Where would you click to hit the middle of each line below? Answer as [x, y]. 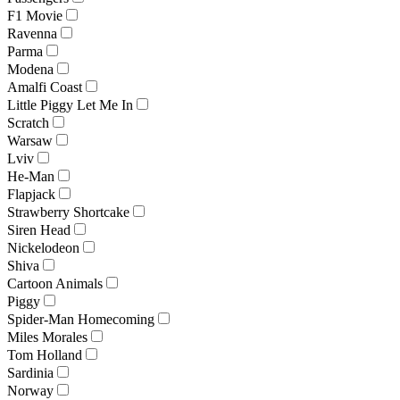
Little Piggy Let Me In [70, 104]
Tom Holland [45, 354]
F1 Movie [35, 15]
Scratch [28, 122]
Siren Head [39, 229]
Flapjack [31, 194]
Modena [30, 69]
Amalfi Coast [45, 87]
